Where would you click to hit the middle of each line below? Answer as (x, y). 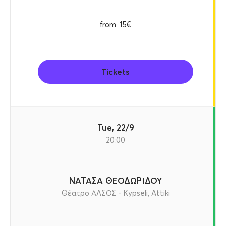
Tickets (116, 72)
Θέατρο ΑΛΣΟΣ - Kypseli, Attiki (116, 193)
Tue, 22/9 (118, 127)
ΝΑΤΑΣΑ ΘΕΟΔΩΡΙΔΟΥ (116, 180)
